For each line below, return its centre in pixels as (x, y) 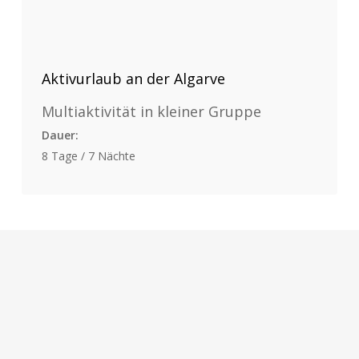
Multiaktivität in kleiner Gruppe (152, 111)
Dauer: (61, 135)
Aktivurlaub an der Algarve (134, 78)
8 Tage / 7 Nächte (89, 155)
